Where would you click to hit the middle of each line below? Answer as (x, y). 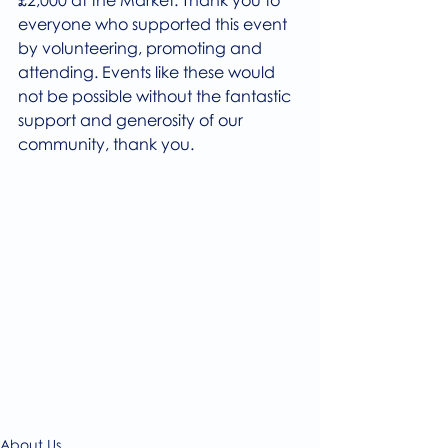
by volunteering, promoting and (142, 48)
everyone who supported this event (154, 24)
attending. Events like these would (148, 72)
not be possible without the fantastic (156, 96)
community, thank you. (108, 144)
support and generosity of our (132, 120)
